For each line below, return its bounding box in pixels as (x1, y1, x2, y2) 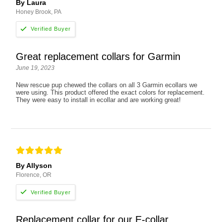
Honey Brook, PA (16, 8, 62, 15)
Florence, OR (16, 171, 52, 179)
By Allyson (16, 162, 53, 170)
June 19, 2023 (16, 64, 55, 71)
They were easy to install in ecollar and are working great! (16, 96, 181, 104)
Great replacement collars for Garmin (16, 51, 181, 62)
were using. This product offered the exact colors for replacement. (16, 88, 205, 96)
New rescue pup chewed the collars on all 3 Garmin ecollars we (16, 81, 198, 89)
